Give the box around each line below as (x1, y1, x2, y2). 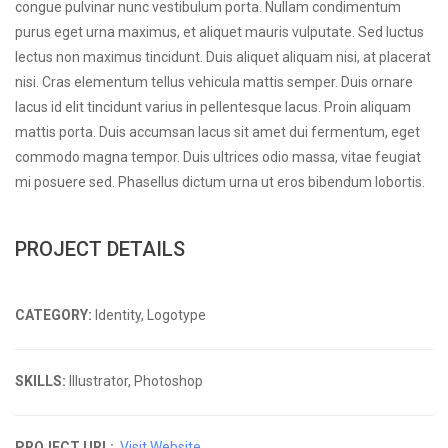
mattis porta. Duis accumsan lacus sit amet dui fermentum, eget (15, 124, 420, 140)
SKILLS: (15, 373, 66, 389)
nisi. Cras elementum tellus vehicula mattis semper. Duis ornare (15, 74, 413, 90)
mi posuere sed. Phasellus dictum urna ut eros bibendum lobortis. (15, 174, 425, 190)
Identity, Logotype (92, 307, 206, 323)
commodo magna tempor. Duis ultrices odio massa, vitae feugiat (15, 149, 421, 165)
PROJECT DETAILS (15, 237, 185, 261)
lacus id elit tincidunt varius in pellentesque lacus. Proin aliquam (15, 99, 411, 115)
